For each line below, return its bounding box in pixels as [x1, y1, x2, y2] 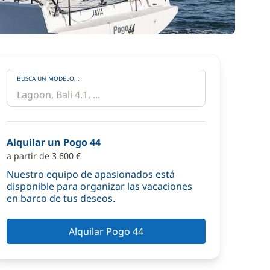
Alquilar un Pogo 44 [7, 136, 101, 149]
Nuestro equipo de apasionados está [7, 168, 175, 181]
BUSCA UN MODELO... [17, 74, 80, 83]
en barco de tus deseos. [7, 192, 115, 205]
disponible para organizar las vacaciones [7, 180, 192, 193]
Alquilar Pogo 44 [69, 225, 143, 238]
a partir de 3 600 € [7, 150, 81, 162]
